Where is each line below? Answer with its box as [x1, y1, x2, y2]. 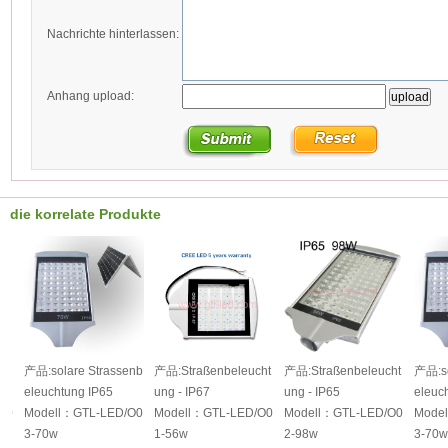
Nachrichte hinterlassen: [47, 27, 179, 41]
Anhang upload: [47, 89, 134, 103]
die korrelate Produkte [10, 206, 161, 222]
